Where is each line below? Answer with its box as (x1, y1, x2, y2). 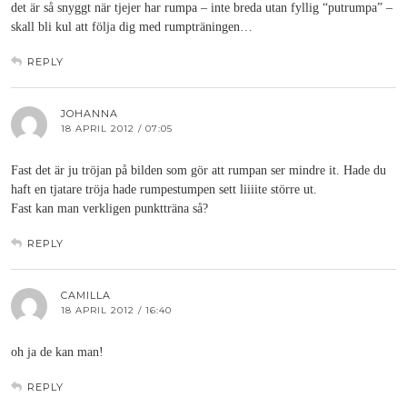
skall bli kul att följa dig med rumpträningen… (11, 20, 253, 34)
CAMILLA (61, 289, 111, 302)
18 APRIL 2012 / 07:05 (61, 123, 173, 134)
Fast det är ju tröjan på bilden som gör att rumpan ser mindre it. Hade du (11, 164, 386, 177)
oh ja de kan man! (11, 345, 104, 359)
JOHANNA (61, 107, 118, 120)
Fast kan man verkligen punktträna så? (11, 202, 208, 215)
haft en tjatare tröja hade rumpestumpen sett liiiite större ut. (11, 183, 317, 196)
